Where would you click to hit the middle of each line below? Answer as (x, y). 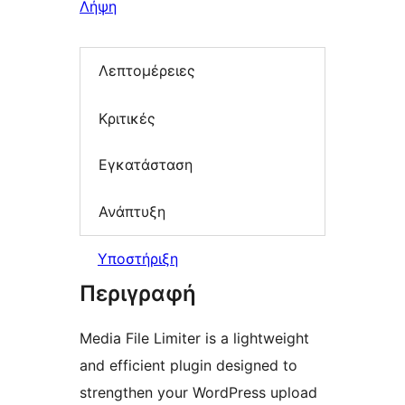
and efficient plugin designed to (188, 366)
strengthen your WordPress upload (198, 393)
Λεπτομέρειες (147, 71)
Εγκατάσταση (146, 165)
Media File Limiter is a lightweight (194, 339)
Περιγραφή (138, 294)
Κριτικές (127, 118)
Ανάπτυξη (132, 211)
